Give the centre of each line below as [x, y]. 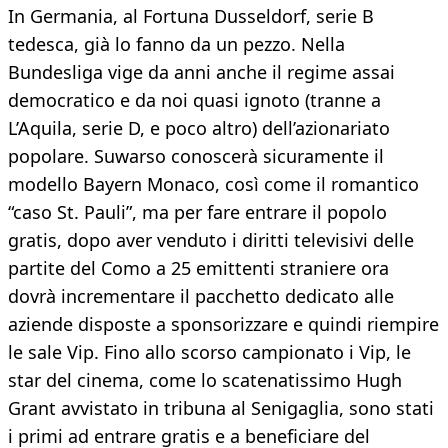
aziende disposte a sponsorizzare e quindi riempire [223, 324]
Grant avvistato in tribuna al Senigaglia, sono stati [221, 408]
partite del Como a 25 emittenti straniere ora [198, 268]
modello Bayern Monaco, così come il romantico [213, 184]
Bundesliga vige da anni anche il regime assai [201, 72]
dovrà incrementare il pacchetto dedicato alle [201, 296]
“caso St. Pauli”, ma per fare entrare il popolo [197, 212]
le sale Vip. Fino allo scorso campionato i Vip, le [209, 352]
